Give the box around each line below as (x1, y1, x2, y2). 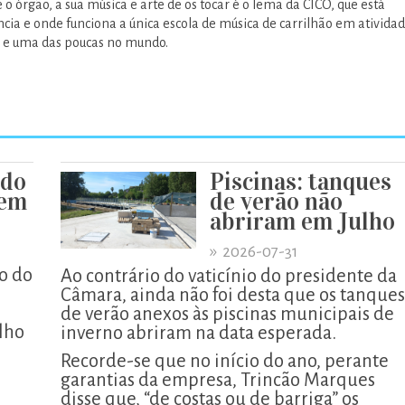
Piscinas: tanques (210, 166, 391, 196)
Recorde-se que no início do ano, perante (61, 351, 389, 371)
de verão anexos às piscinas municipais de (61, 304, 394, 324)
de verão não (210, 186, 343, 216)
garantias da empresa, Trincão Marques (61, 370, 375, 390)
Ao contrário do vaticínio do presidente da (61, 266, 397, 286)
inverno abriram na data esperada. (61, 323, 336, 343)
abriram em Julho (210, 206, 395, 236)
